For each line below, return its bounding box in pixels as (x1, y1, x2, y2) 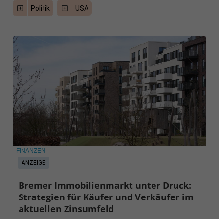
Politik (31, 4, 50, 13)
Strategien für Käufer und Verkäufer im (19, 191, 194, 203)
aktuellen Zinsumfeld (19, 202, 114, 215)
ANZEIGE (21, 159, 45, 166)
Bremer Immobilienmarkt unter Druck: (19, 179, 192, 191)
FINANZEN (16, 147, 45, 154)
